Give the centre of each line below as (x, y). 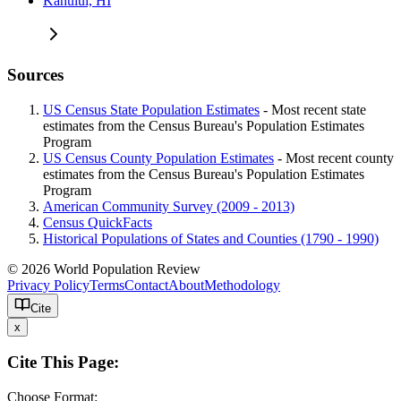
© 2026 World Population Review (107, 269)
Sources (35, 74)
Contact (146, 285)
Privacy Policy (48, 285)
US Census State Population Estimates (151, 109)
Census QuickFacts (98, 222)
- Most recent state (313, 109)
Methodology (242, 285)
